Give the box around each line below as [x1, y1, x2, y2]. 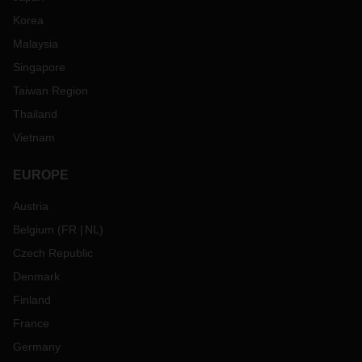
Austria [13, 200, 48, 213]
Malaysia [13, 37, 58, 50]
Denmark [13, 270, 60, 283]
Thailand [13, 107, 57, 120]
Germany [13, 340, 61, 353]
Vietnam [13, 131, 55, 144]
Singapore [13, 61, 65, 74]
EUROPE [13, 168, 69, 182]
